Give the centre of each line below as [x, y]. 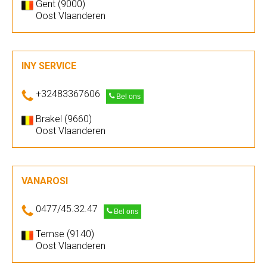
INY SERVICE [49, 66]
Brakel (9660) [64, 119]
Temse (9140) [65, 234]
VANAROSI [45, 181]
